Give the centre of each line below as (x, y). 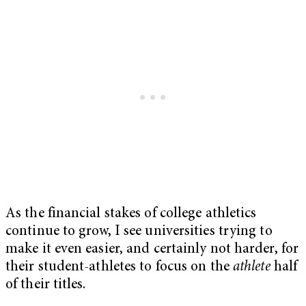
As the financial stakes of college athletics (131, 214)
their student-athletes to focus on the (119, 268)
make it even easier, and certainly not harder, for (152, 250)
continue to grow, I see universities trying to (139, 232)
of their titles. (46, 286)
